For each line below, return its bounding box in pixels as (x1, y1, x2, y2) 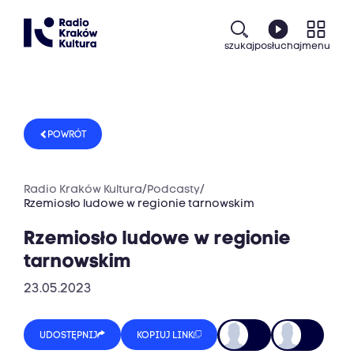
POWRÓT (47, 130, 86, 140)
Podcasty (147, 184, 200, 196)
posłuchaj (254, 41, 302, 51)
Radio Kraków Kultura (24, 184, 142, 196)
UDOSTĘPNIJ (40, 331, 97, 341)
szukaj (224, 41, 254, 51)
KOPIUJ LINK (137, 331, 194, 341)
